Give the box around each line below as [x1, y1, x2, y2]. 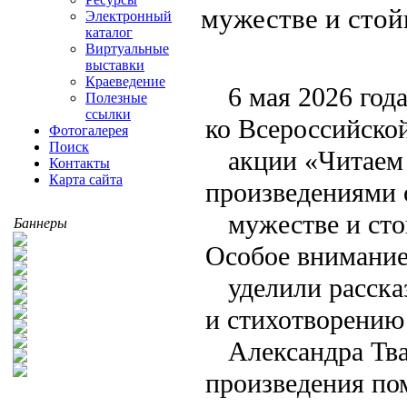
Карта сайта [49, 172, 123, 187]
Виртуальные [85, 41, 169, 56]
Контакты [49, 155, 110, 171]
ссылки [85, 106, 131, 122]
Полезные [85, 90, 147, 105]
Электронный [85, 8, 172, 24]
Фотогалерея [49, 123, 128, 138]
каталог [85, 25, 133, 40]
